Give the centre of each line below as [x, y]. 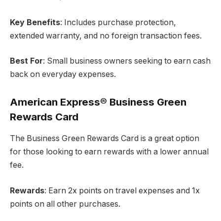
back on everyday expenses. [63, 74]
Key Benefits [35, 22]
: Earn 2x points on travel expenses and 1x [122, 190]
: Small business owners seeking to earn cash [127, 61]
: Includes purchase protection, [118, 22]
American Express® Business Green [98, 102]
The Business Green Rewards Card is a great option [105, 139]
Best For [26, 61]
